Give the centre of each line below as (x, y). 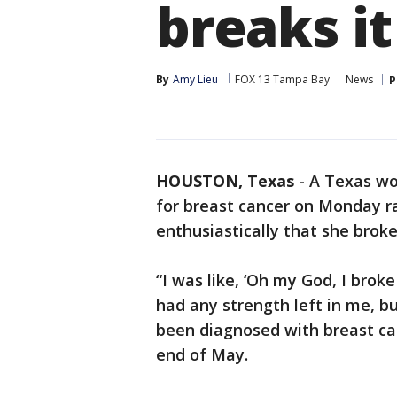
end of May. (204, 354)
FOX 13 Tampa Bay (282, 79)
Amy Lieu (195, 79)
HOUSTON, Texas (225, 181)
